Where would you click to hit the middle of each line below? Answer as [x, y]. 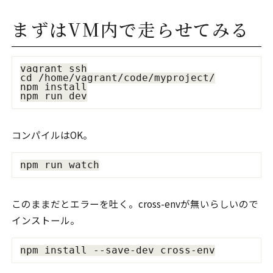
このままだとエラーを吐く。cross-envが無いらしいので [135, 203]
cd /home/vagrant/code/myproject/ [117, 78]
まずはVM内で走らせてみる [131, 29]
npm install [53, 87]
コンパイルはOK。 [52, 134]
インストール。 [46, 220]
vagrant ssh [53, 69]
